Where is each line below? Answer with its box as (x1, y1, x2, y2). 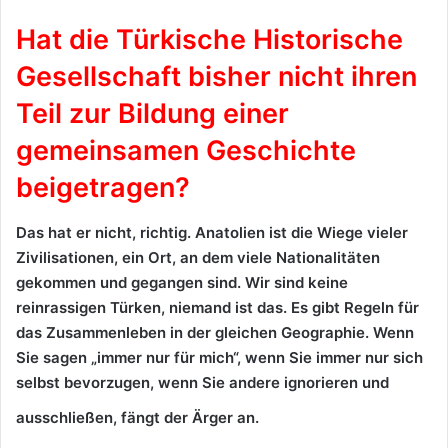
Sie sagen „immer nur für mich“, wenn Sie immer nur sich (16, 347, 423, 367)
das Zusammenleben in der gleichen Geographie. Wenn (16, 322, 414, 342)
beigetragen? (16, 171, 190, 205)
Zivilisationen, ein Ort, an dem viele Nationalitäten (16, 247, 380, 267)
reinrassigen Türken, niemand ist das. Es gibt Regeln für (16, 297, 419, 317)
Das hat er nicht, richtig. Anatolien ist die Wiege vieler (16, 222, 408, 242)
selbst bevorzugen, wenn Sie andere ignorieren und (16, 372, 389, 392)
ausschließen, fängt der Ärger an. (16, 407, 259, 427)
